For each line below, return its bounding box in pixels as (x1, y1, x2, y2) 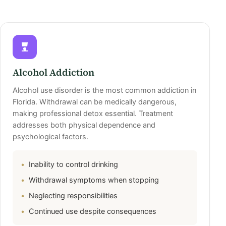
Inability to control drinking (29, 160, 118, 169)
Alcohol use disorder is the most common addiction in (13, 86, 196, 95)
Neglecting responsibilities (29, 191, 118, 200)
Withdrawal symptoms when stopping (29, 176, 159, 185)
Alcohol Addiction (13, 66, 94, 79)
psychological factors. (13, 132, 88, 141)
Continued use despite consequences (29, 207, 156, 216)
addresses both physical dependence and (13, 121, 155, 130)
